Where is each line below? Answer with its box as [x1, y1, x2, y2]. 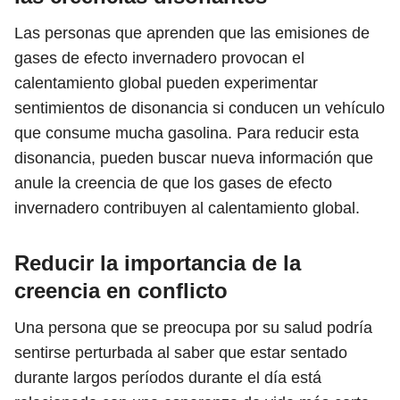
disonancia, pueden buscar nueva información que [14, 149, 373, 167]
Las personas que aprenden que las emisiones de [14, 24, 370, 42]
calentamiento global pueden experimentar [14, 74, 318, 92]
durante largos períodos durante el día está [14, 369, 321, 387]
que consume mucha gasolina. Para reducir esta [14, 124, 359, 142]
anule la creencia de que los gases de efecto [14, 174, 332, 192]
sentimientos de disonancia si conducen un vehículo [14, 99, 385, 117]
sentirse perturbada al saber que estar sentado [14, 344, 347, 362]
